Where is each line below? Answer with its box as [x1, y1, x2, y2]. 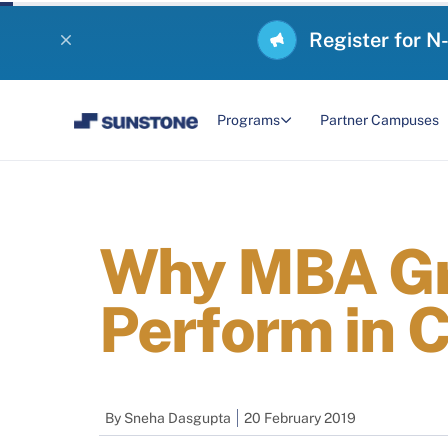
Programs [216, 112, 280, 128]
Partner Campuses [319, 112, 439, 128]
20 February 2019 [244, 409, 356, 426]
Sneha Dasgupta [124, 409, 231, 426]
